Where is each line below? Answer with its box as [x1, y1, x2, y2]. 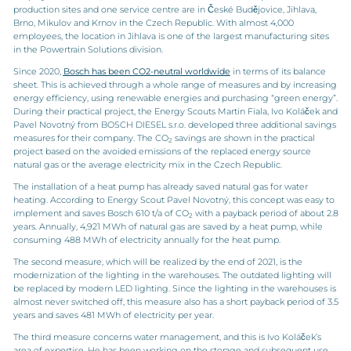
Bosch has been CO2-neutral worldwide [63, 66, 230, 77]
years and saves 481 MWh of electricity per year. [13, 309, 214, 320]
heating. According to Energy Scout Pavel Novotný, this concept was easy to [13, 194, 335, 205]
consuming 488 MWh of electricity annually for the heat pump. [13, 234, 280, 245]
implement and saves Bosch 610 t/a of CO [13, 208, 189, 219]
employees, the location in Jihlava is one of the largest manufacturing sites [13, 31, 329, 42]
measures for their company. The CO [13, 132, 168, 143]
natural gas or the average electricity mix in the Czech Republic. [13, 159, 282, 170]
